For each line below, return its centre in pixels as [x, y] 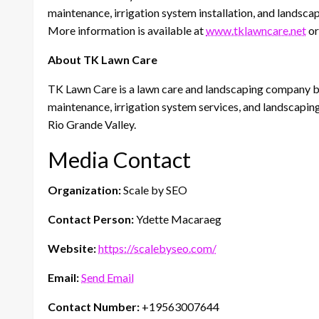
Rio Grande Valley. [92, 124]
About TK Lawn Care [103, 59]
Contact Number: [94, 306]
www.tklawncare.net [256, 30]
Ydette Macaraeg [178, 219]
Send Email [108, 277]
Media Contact [119, 159]
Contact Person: [91, 219]
